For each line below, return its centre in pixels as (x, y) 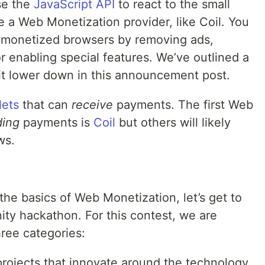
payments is (56, 123)
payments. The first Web (183, 105)
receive (92, 105)
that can (45, 105)
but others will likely (173, 123)
